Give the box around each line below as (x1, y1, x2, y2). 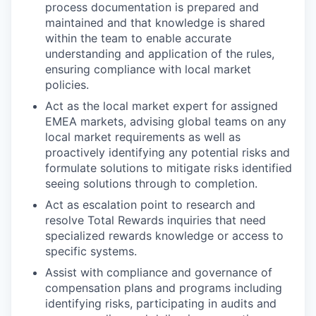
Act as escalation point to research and (45, 197, 255, 212)
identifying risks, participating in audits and (45, 296, 276, 310)
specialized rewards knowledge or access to (45, 228, 284, 243)
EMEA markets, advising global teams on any (45, 114, 286, 128)
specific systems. (45, 243, 137, 258)
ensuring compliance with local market (45, 61, 251, 76)
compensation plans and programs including (45, 280, 282, 295)
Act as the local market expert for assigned (45, 98, 278, 113)
